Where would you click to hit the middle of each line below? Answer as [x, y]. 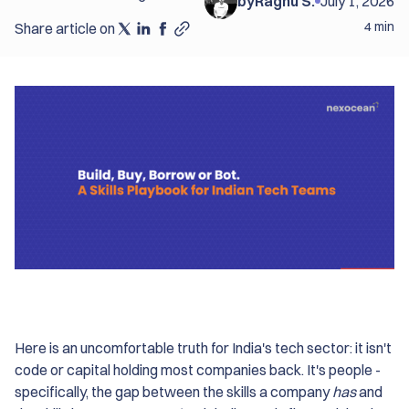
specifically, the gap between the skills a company [173, 392]
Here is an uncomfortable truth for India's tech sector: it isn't [203, 348]
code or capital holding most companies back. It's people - [198, 370]
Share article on [65, 28]
